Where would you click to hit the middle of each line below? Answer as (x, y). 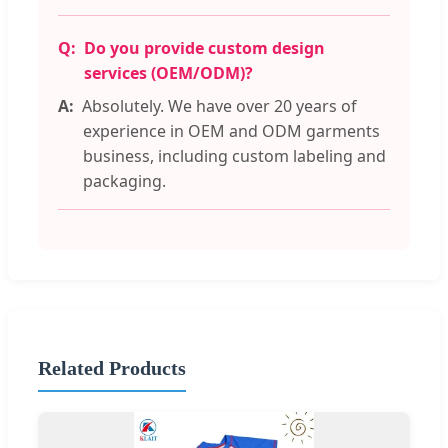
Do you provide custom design (204, 48)
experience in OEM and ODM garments (231, 131)
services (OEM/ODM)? (168, 73)
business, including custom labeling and (234, 156)
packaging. (124, 181)
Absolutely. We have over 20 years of (219, 106)
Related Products (112, 368)
